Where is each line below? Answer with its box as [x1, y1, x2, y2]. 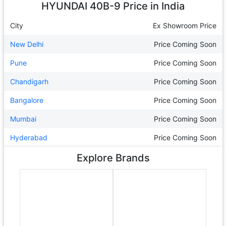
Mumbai [10, 115, 36, 123]
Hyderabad [10, 133, 47, 142]
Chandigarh [10, 77, 48, 86]
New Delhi [10, 40, 43, 48]
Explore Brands [76, 152, 150, 164]
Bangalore [10, 96, 43, 104]
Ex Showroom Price [152, 21, 216, 30]
